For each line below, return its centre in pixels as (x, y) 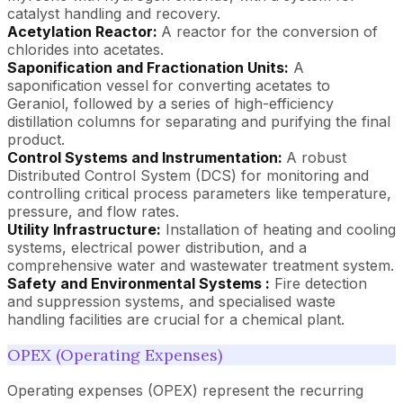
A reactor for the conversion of (269, 31)
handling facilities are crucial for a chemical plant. (176, 319)
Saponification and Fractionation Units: (148, 67)
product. (36, 139)
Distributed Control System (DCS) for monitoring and (188, 175)
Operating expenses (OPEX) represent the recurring (185, 390)
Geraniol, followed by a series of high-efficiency (170, 103)
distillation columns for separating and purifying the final (199, 121)
